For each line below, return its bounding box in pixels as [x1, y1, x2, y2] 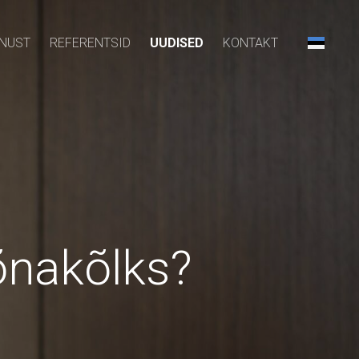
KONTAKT [223, 35, 278, 50]
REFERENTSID [50, 35, 131, 50]
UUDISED [150, 35, 204, 50]
